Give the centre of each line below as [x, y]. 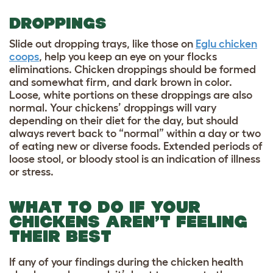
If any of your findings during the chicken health [126, 262]
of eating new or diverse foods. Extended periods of [136, 147]
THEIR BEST [63, 236]
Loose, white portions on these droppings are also [131, 95]
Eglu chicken [226, 44]
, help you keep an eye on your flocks [128, 57]
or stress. [33, 172]
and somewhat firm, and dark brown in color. [121, 83]
